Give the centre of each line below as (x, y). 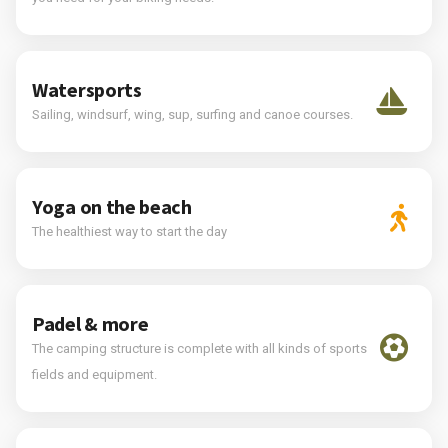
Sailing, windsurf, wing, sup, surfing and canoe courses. (192, 114)
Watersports (87, 89)
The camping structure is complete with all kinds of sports (199, 348)
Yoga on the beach (112, 206)
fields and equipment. (94, 374)
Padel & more (90, 323)
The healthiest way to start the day (129, 231)
